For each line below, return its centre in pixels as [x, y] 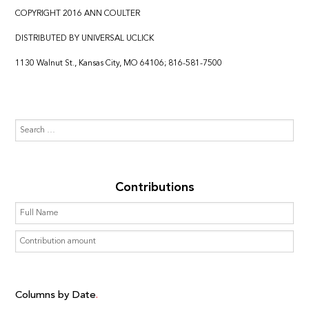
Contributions [154, 187]
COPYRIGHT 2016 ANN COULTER [78, 13]
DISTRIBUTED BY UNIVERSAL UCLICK [85, 38]
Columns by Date [56, 295]
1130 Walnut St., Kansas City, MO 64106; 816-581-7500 [119, 63]
